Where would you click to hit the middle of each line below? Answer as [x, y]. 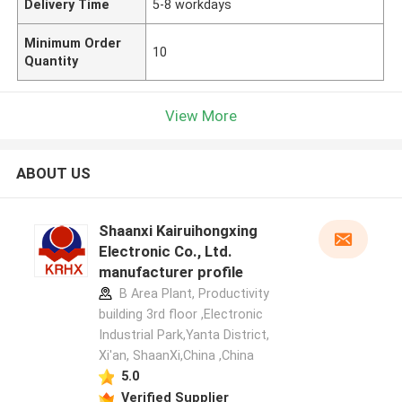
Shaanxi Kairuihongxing [178, 231]
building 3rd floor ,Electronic [180, 315]
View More [201, 115]
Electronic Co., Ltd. [165, 252]
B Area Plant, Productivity [192, 294]
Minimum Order [73, 43]
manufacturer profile [170, 272]
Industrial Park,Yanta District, [184, 335]
